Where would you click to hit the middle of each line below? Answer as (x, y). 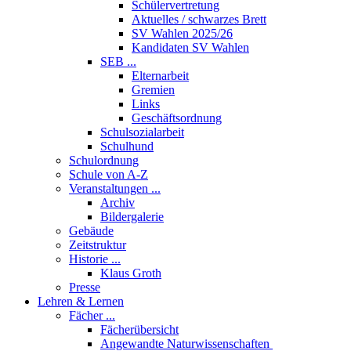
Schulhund (127, 146)
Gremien (153, 89)
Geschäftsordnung (177, 118)
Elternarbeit (160, 75)
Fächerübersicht (139, 329)
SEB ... (118, 61)
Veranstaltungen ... (115, 188)
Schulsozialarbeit (142, 132)
